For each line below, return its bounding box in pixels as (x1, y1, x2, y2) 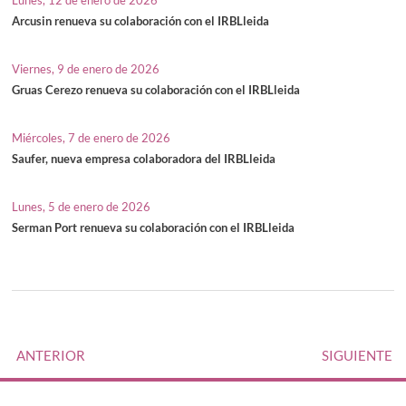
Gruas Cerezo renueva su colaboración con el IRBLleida (12, 82, 301, 97)
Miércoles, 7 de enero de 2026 (12, 130, 171, 145)
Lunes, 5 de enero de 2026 (12, 198, 151, 214)
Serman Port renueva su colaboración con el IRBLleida (12, 219, 295, 235)
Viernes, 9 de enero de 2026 (12, 61, 160, 76)
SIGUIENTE (322, 346, 392, 363)
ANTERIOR (16, 346, 85, 363)
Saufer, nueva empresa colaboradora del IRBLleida (12, 150, 276, 166)
